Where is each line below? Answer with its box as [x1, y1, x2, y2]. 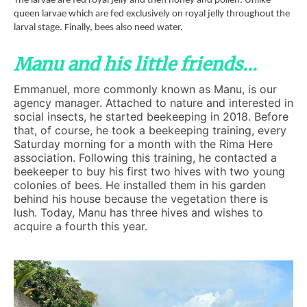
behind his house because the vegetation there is [14, 192, 268, 206]
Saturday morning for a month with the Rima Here [14, 137, 273, 151]
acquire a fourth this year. [14, 219, 151, 233]
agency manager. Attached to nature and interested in [14, 96, 293, 110]
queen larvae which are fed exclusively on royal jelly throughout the [14, 9, 290, 19]
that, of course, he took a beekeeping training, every [14, 123, 286, 137]
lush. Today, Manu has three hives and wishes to [14, 206, 263, 219]
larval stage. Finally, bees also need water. [14, 23, 183, 33]
